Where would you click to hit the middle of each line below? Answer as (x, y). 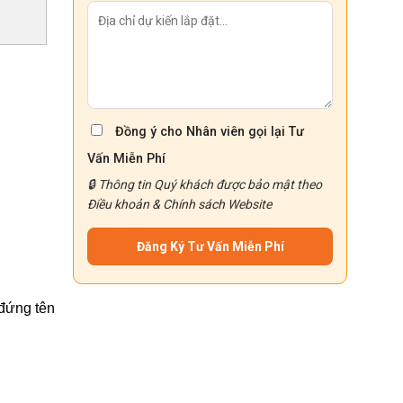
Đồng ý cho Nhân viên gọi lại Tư (210, 132)
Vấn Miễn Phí (126, 159)
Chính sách (194, 204)
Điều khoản (118, 204)
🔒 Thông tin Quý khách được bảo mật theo (205, 184)
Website (248, 204)
